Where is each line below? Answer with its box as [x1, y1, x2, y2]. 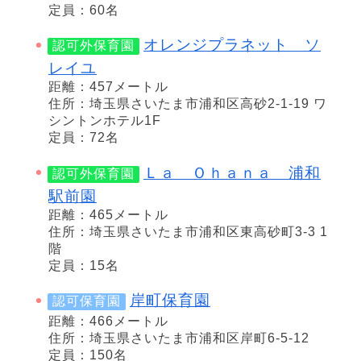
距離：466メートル [48, 314, 168, 329]
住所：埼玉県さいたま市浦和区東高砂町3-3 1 [48, 224, 328, 239]
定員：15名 [48, 258, 119, 272]
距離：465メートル [48, 207, 168, 222]
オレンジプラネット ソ [143, 36, 321, 54]
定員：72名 [48, 131, 119, 145]
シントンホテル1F [48, 114, 161, 128]
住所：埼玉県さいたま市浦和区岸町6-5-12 [48, 331, 309, 346]
